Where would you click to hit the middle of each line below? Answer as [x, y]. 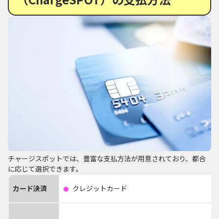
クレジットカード [100, 188]
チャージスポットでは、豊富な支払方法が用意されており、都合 [107, 158]
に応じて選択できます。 [45, 168]
